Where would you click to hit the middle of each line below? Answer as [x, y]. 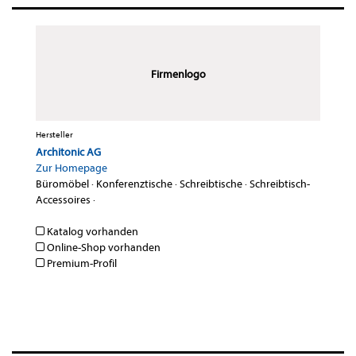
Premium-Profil [81, 264]
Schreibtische [211, 184]
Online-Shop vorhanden [103, 248]
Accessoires [63, 200]
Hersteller [54, 135]
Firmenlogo [178, 75]
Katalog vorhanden [91, 232]
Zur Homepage [72, 168]
